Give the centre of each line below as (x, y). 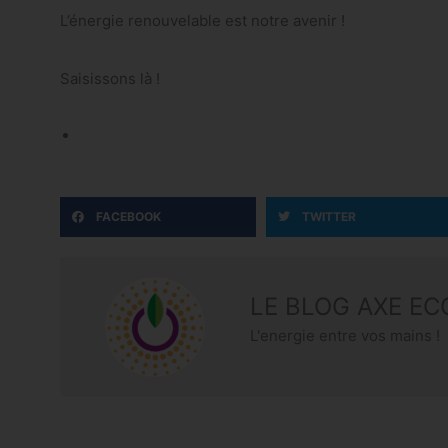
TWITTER (329, 217)
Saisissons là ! (110, 78)
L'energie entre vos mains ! (345, 335)
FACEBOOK (128, 217)
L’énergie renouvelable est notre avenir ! (202, 21)
